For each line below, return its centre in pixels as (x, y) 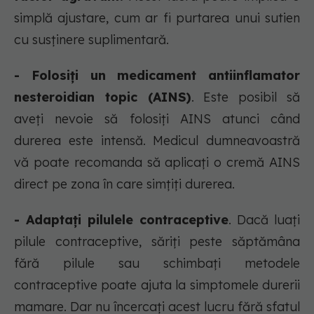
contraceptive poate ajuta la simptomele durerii (157, 285)
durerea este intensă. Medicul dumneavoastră (157, 141)
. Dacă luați (264, 220)
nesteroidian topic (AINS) (103, 97)
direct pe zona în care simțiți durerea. (124, 184)
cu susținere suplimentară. (91, 40)
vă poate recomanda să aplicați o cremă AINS (157, 163)
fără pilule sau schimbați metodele (157, 264)
